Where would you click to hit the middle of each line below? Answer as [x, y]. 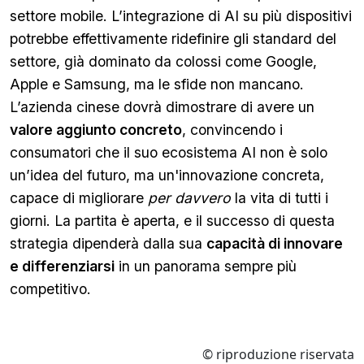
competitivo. [50, 289]
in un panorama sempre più [206, 266]
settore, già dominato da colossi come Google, [163, 61]
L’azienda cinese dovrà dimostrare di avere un [162, 107]
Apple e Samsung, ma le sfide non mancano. [157, 84]
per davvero [189, 198]
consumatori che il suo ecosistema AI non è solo [169, 152]
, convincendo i [232, 130]
